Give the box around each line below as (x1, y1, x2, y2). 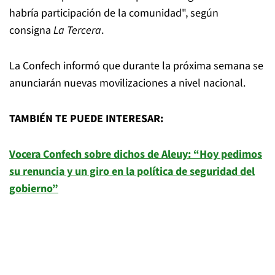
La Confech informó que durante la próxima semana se (9, 58, 263, 74)
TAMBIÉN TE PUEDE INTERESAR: (9, 111, 163, 126)
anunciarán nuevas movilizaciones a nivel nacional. (9, 76, 246, 91)
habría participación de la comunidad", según (9, 6, 219, 21)
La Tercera (53, 23, 101, 38)
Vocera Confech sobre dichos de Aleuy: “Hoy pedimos (9, 147, 262, 162)
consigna (9, 23, 53, 38)
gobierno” (9, 181, 58, 196)
